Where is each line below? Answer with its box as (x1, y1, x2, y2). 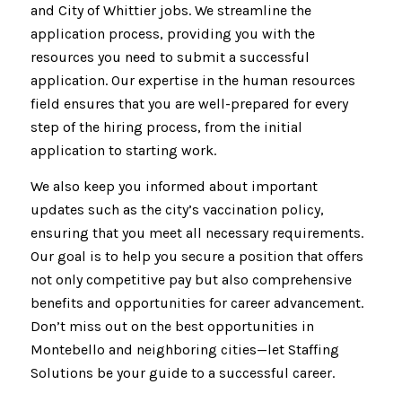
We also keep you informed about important (30, 177, 318, 195)
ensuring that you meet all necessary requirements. (30, 223, 363, 241)
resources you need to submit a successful (30, 48, 310, 66)
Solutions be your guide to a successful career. (30, 363, 335, 381)
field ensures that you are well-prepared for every (30, 95, 348, 113)
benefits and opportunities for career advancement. (30, 293, 363, 311)
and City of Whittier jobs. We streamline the (30, 2, 311, 20)
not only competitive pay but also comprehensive (30, 270, 352, 288)
